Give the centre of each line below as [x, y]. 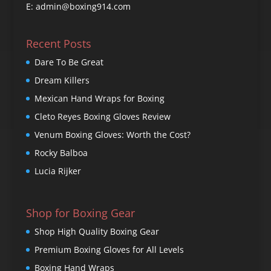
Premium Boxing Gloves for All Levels [109, 249]
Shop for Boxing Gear [80, 213]
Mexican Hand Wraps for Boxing [99, 99]
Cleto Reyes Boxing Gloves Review [102, 117]
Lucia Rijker [57, 171]
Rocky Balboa [61, 153]
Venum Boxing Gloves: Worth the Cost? [112, 135]
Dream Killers [62, 80]
